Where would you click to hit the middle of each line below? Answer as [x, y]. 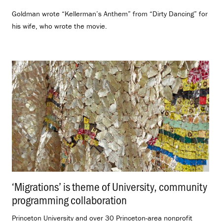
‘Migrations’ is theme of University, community [110, 186]
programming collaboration [69, 199]
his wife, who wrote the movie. [59, 26]
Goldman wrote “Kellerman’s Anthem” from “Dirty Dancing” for [110, 14]
